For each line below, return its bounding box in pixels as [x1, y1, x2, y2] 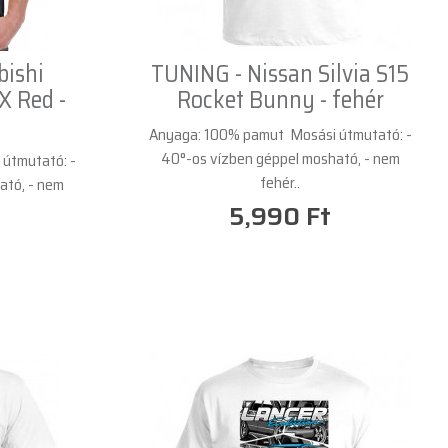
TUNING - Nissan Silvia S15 [151, 54, 409, 93]
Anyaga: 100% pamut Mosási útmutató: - [148, 121, 412, 147]
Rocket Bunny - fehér [176, 80, 384, 119]
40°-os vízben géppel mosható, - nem [160, 145, 400, 171]
